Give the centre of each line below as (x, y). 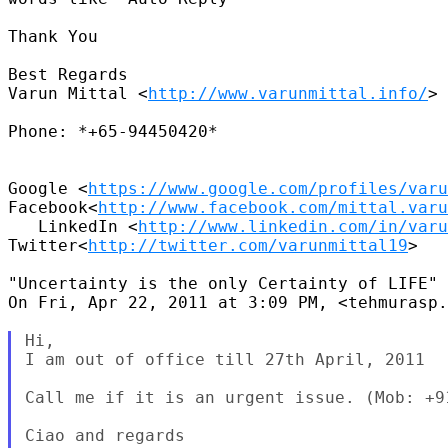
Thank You (53, 36)
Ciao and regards (104, 435)
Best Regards (68, 74)
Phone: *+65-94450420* (113, 131)
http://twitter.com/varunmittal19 (248, 245)
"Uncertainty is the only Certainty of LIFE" (223, 283)
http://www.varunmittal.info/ (288, 93)
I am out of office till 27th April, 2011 (224, 359)
